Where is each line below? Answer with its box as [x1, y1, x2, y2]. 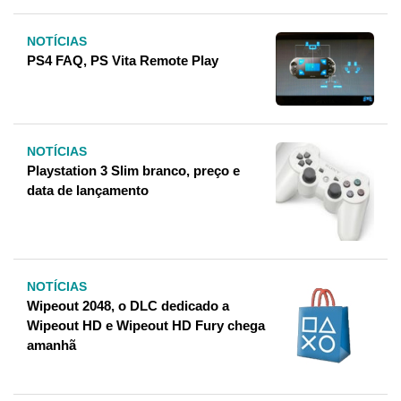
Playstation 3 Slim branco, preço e [27, 163, 240, 179]
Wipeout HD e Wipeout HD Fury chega [27, 318, 265, 334]
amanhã [27, 337, 76, 354]
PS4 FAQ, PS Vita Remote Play [27, 52, 218, 68]
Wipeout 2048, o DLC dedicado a [27, 298, 229, 314]
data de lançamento [27, 183, 149, 199]
